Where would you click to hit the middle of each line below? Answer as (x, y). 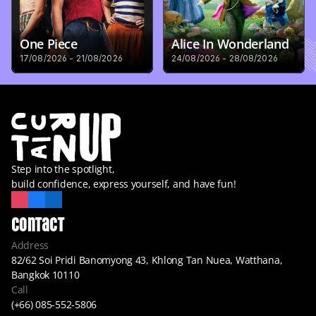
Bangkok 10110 (45, 275)
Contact (38, 223)
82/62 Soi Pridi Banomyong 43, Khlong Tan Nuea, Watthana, (147, 260)
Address (30, 245)
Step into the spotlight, (63, 169)
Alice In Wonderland (230, 44)
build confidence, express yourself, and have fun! (124, 184)
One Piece (49, 44)
